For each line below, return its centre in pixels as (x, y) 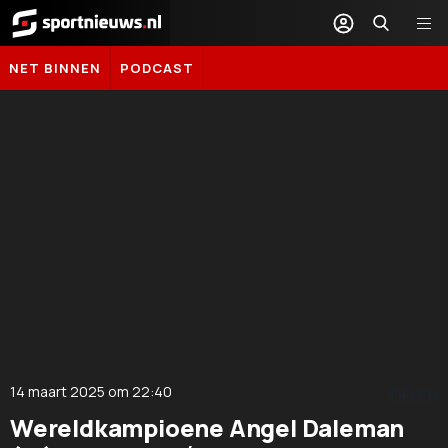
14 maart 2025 (57, 391)
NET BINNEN (55, 68)
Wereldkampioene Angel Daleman (207, 427)
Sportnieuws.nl (59, 50)
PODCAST (157, 68)
